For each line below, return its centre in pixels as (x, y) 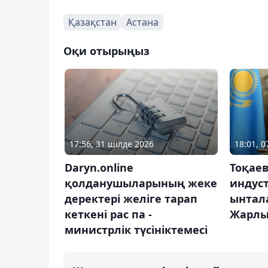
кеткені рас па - (108, 214)
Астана (142, 22)
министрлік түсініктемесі (136, 229)
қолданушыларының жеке (141, 183)
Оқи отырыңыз (106, 51)
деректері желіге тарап (131, 198)
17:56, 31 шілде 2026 (112, 144)
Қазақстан (92, 22)
